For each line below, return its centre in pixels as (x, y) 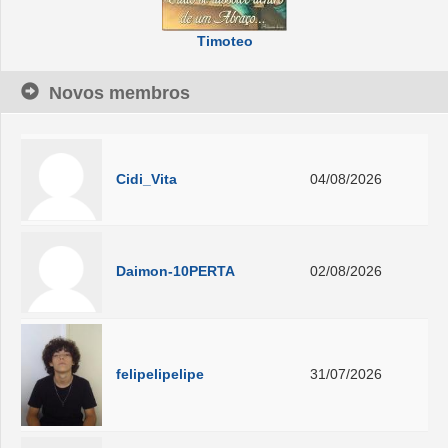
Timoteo (224, 41)
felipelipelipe (160, 373)
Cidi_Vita (147, 178)
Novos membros (119, 93)
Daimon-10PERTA (176, 271)
